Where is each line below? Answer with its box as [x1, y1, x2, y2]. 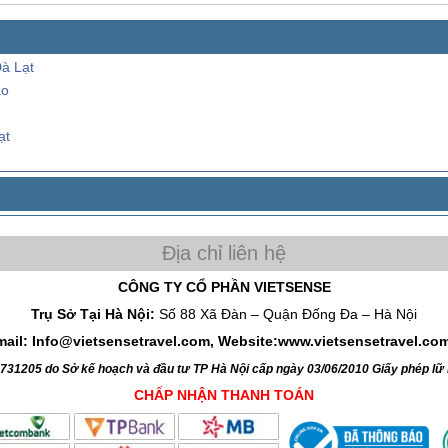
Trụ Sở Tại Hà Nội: [31, 306, 159, 323]
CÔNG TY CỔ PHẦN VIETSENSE [117, 279, 331, 296]
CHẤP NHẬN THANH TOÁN [134, 387, 314, 404]
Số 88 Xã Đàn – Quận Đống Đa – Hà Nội [159, 306, 417, 323]
